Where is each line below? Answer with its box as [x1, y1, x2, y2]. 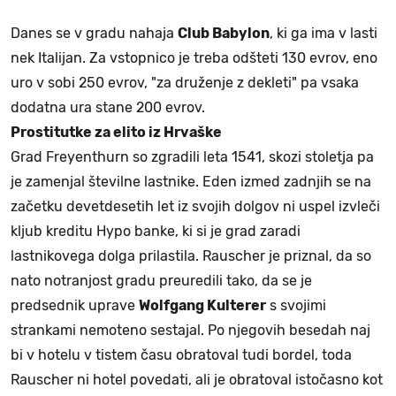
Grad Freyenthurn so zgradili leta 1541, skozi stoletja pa [11, 148, 374, 165]
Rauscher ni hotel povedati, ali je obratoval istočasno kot [11, 370, 383, 388]
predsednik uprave [11, 296, 139, 314]
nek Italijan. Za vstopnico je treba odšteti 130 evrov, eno [11, 49, 377, 66]
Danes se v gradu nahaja [11, 24, 178, 42]
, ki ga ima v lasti [270, 24, 377, 42]
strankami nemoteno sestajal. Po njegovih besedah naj [11, 321, 370, 339]
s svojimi [266, 296, 326, 314]
